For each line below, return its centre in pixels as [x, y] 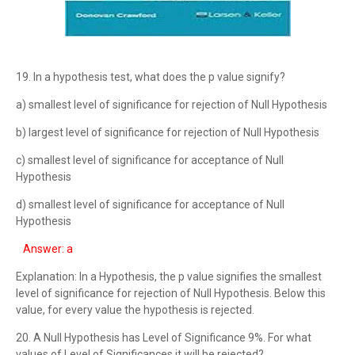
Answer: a [46, 249]
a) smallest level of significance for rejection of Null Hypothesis [172, 105]
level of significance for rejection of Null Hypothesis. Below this [171, 293]
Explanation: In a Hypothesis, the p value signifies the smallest [169, 277]
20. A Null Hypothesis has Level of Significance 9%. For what [164, 338]
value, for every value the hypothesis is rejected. [135, 310]
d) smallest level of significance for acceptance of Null [150, 204]
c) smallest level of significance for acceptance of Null [150, 160]
